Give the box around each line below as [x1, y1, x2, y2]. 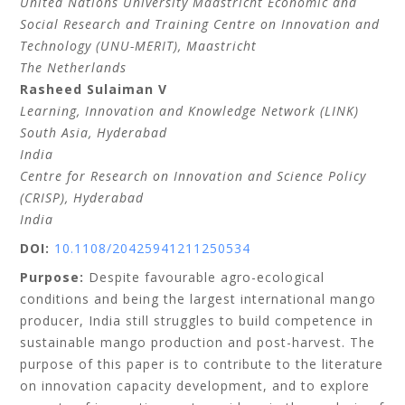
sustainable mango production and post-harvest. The [20, 334, 376, 351]
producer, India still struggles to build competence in [20, 312, 374, 329]
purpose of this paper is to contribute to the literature [20, 355, 384, 372]
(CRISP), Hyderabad [20, 189, 145, 206]
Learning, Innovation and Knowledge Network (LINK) [20, 102, 360, 119]
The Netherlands [20, 59, 127, 76]
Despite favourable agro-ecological [84, 268, 325, 286]
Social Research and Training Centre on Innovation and [20, 15, 381, 33]
